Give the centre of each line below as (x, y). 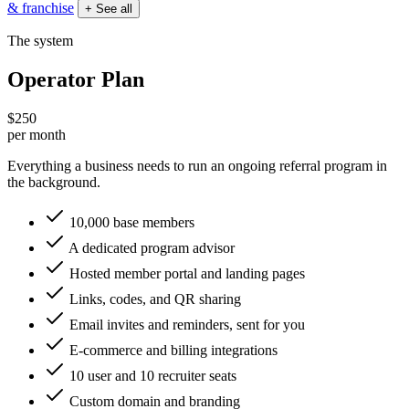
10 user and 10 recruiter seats (151, 375)
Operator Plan (76, 79)
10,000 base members (130, 222)
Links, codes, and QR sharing (153, 299)
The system (40, 40)
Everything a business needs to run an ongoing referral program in (197, 165)
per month (37, 134)
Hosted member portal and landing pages (185, 273)
